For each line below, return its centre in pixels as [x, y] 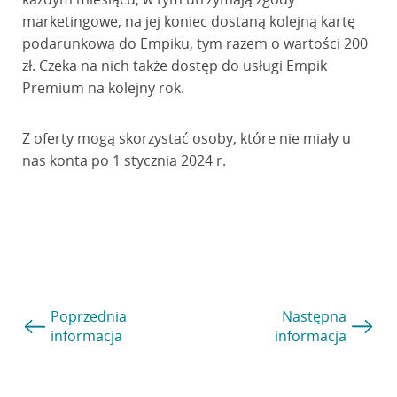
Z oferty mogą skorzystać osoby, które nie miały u [186, 138]
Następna [314, 316]
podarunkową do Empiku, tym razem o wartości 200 [195, 43]
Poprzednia [88, 316]
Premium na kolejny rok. [103, 88]
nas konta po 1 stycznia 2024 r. [124, 160]
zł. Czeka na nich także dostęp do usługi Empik [174, 66]
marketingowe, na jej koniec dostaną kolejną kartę [188, 21]
